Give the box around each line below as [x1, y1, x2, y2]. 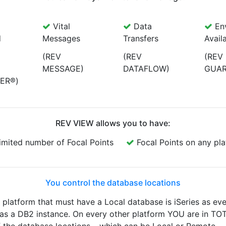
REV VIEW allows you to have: [55, 118, 171, 128]
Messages [42, 33, 80, 43]
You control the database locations [45, 178, 181, 188]
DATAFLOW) [123, 64, 169, 74]
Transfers [123, 33, 158, 43]
